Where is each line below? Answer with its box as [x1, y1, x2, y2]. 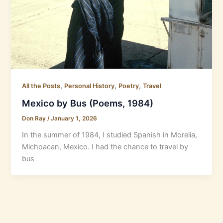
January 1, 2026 [51, 114, 98, 122]
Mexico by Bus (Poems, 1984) [22, 97, 154, 109]
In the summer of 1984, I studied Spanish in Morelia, [22, 130, 198, 139]
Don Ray [22, 114, 48, 122]
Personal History [64, 82, 115, 90]
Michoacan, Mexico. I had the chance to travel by [22, 142, 189, 151]
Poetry [118, 82, 139, 90]
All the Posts [22, 82, 61, 90]
